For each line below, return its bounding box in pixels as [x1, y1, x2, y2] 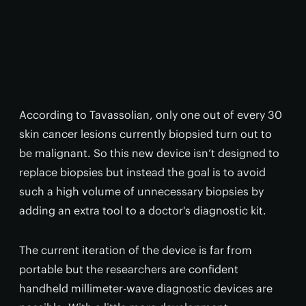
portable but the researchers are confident [19, 262, 238, 276]
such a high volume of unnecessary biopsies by [19, 184, 264, 198]
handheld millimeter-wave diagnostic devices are [19, 281, 273, 295]
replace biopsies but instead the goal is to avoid [19, 165, 266, 179]
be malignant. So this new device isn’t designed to [19, 146, 279, 160]
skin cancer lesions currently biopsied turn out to [19, 127, 272, 141]
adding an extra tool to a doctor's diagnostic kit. [19, 204, 266, 217]
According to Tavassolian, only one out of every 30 [19, 108, 282, 122]
